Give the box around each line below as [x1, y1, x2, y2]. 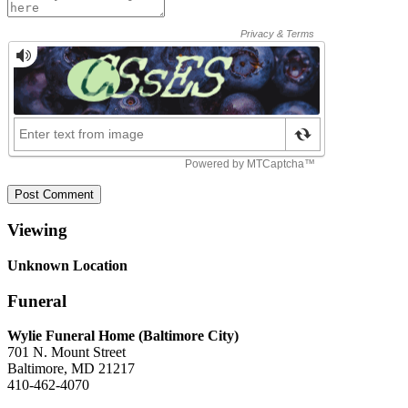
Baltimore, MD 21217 [7, 361, 135, 377]
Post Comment [15, 187, 94, 201]
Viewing [7, 220, 67, 240]
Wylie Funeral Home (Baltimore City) [7, 328, 239, 344]
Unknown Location [7, 257, 127, 273]
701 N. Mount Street [7, 344, 126, 361]
